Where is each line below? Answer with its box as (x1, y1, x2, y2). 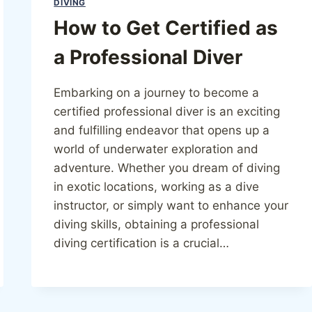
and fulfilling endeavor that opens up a (54, 123, 270, 138)
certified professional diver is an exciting (54, 104, 281, 119)
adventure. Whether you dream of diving (54, 161, 281, 175)
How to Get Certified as (54, 16, 279, 40)
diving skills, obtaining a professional (54, 217, 260, 232)
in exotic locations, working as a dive (54, 180, 260, 194)
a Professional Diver (54, 45, 243, 70)
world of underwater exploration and (54, 142, 259, 157)
